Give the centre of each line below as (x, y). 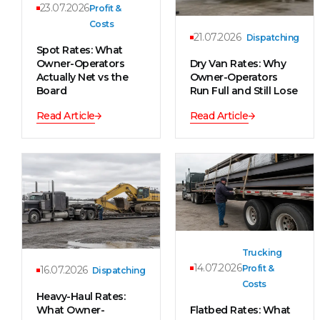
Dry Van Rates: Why (238, 63)
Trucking (262, 252)
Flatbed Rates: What (240, 310)
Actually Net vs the (82, 77)
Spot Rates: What (80, 50)
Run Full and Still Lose (244, 90)
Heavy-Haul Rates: (81, 296)
